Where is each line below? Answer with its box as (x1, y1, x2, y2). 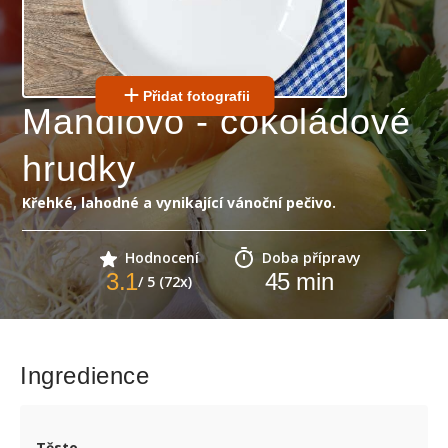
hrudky (22, 148, 136, 189)
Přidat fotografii (143, 88, 250, 104)
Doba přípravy (262, 248, 361, 267)
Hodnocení (124, 248, 199, 267)
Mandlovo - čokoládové (22, 101, 411, 142)
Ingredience (20, 362, 150, 389)
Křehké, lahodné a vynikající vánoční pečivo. (22, 193, 336, 212)
